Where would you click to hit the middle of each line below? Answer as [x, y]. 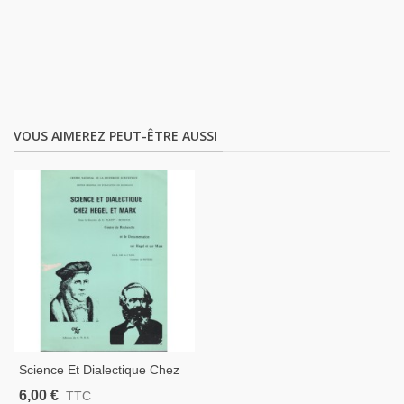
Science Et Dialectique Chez [99, 370]
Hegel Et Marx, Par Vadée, [95, 389]
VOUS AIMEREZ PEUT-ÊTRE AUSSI [115, 136]
